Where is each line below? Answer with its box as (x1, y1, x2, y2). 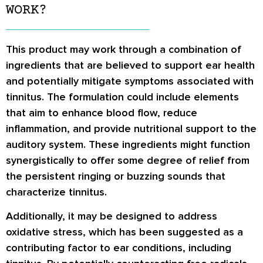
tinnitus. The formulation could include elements (6, 90, 239, 104)
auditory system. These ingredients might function (6, 138, 250, 151)
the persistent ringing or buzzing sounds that (6, 170, 225, 183)
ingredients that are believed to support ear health (6, 59, 255, 72)
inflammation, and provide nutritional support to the (6, 122, 257, 136)
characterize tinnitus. (6, 186, 107, 199)
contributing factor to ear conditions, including (6, 241, 231, 255)
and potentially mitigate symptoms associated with (6, 75, 254, 88)
